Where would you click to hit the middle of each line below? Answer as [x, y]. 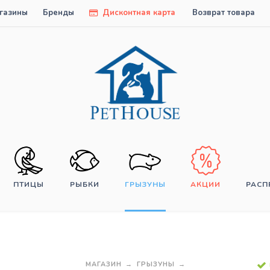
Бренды [58, 13]
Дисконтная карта [138, 13]
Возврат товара [224, 13]
